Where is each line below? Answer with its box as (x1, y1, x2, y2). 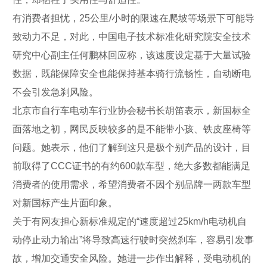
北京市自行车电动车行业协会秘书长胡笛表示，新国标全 (13, 105, 251, 116)
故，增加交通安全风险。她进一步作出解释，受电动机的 (13, 253, 251, 263)
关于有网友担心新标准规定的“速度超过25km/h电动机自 (13, 216, 247, 226)
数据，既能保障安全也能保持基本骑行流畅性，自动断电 (13, 68, 251, 79)
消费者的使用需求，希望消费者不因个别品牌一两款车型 (13, 179, 251, 190)
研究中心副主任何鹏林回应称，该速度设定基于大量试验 (13, 49, 251, 60)
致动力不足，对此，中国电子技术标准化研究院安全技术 (13, 31, 251, 42)
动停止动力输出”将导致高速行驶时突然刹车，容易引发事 (13, 234, 254, 245)
